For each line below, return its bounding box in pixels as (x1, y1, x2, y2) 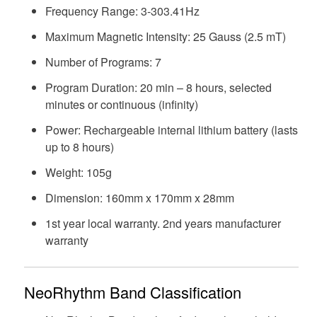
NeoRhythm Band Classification (23, 280, 241, 303)
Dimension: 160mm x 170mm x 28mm (45, 189, 234, 206)
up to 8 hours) (45, 138, 114, 155)
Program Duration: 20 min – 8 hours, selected (45, 79, 272, 96)
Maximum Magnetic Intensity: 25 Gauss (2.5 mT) (45, 28, 286, 45)
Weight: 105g (45, 163, 112, 180)
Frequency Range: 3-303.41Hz (45, 2, 200, 19)
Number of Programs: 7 (45, 53, 161, 70)
